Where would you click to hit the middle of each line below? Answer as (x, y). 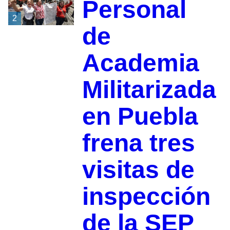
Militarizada (149, 90)
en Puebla (140, 117)
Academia (140, 63)
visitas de (138, 170)
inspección (146, 197)
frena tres (138, 143)
